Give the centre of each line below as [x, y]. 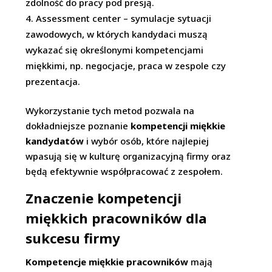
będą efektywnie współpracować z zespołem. [124, 171]
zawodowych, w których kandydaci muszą [117, 34]
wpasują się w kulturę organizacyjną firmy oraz [128, 156]
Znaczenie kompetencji [104, 198]
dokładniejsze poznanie [78, 126]
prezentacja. [53, 81]
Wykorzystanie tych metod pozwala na [110, 110]
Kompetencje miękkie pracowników [107, 262]
